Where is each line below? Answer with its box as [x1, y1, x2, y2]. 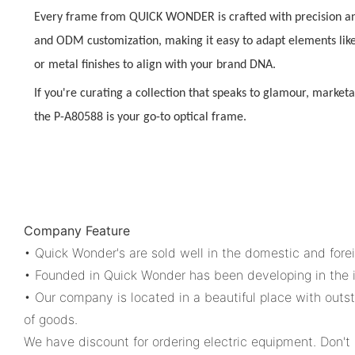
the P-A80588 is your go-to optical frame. [34, 111, 247, 124]
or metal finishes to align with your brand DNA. [34, 58, 277, 71]
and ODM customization [34, 34, 159, 48]
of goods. [24, 311, 78, 328]
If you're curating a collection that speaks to [34, 87, 264, 101]
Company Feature [24, 223, 130, 239]
